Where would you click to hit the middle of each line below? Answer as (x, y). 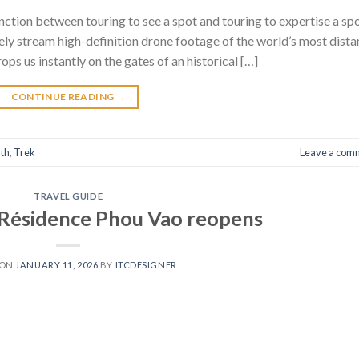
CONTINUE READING (63, 97)
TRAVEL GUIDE (69, 196)
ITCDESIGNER (146, 264)
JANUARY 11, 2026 (57, 264)
